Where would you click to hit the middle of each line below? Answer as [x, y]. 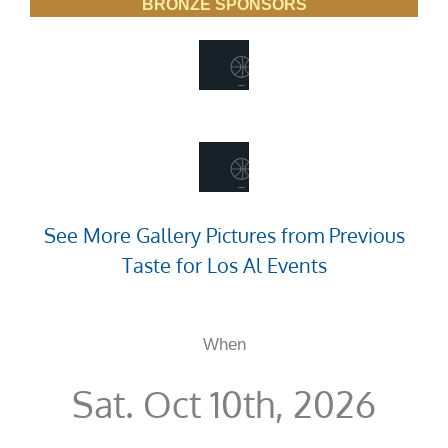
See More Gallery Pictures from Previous [224, 235]
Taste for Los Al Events [224, 265]
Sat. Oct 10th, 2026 [224, 404]
